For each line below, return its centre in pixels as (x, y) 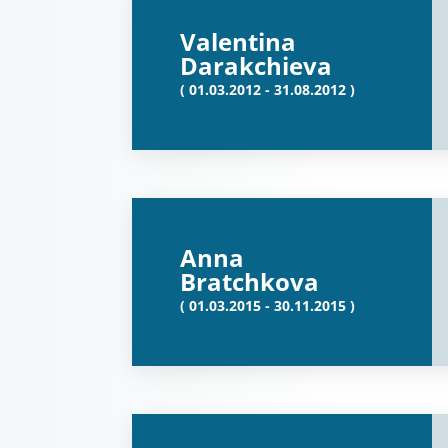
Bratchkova (249, 281)
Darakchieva (256, 65)
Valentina (238, 41)
